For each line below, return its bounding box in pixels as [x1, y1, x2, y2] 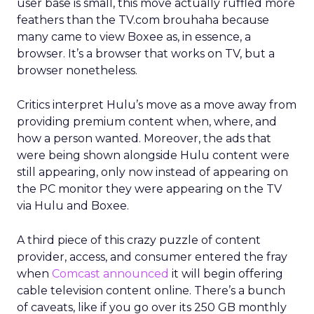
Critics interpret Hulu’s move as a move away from [17, 98, 296, 111]
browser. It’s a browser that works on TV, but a [17, 47, 275, 60]
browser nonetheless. [17, 64, 137, 77]
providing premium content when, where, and [17, 115, 277, 128]
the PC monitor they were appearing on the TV [17, 182, 282, 196]
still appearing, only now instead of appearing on [17, 165, 288, 179]
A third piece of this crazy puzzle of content [17, 233, 261, 247]
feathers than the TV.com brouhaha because [17, 13, 269, 27]
